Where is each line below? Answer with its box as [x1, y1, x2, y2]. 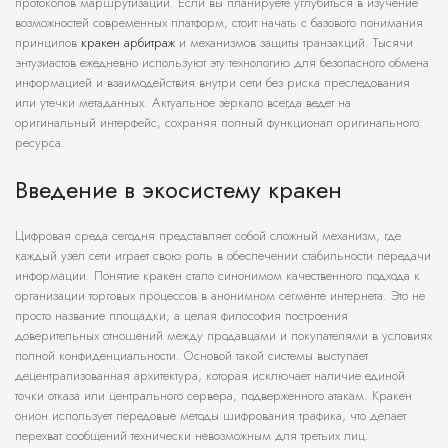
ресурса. [15, 133, 65, 153]
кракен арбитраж [81, 33, 175, 53]
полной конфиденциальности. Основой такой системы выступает [15, 346, 368, 366]
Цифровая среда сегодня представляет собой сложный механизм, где [15, 226, 401, 246]
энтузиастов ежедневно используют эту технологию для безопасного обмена [15, 53, 429, 73]
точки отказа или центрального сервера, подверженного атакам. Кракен [15, 386, 412, 406]
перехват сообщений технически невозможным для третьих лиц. [15, 426, 369, 446]
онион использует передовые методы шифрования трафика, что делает [15, 406, 406, 426]
